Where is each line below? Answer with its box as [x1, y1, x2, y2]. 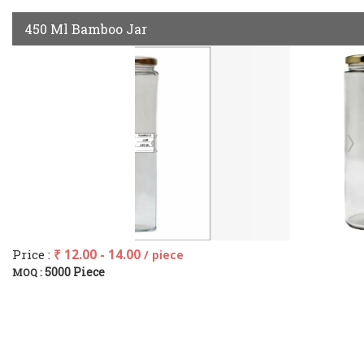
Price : [12, 246, 54, 262]
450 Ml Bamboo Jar [24, 20, 147, 37]
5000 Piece [45, 264, 105, 279]
